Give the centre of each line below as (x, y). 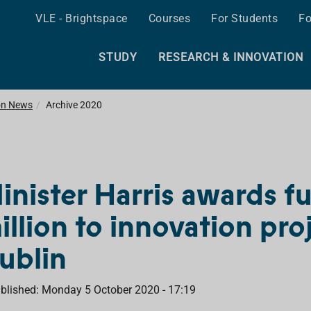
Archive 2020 (74, 105)
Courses (169, 18)
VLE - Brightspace (82, 18)
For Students (244, 18)
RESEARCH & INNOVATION (230, 57)
